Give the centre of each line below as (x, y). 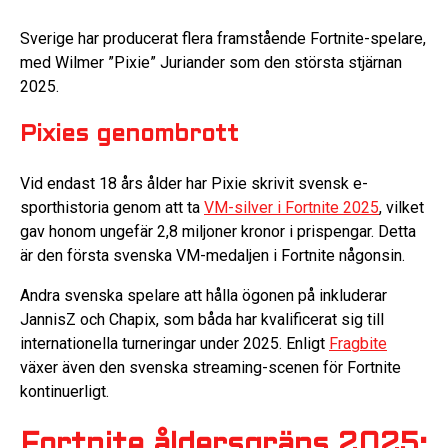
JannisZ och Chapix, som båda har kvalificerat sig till (202, 320)
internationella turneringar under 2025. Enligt (174, 344)
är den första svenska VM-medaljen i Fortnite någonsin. (212, 256)
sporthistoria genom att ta (112, 208)
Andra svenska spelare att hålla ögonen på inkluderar (203, 296)
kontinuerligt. (64, 392)
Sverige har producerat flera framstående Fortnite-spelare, (223, 38)
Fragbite (358, 344)
